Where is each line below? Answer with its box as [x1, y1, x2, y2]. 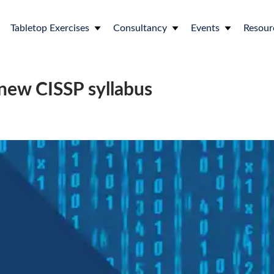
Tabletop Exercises [10, 23, 89, 33]
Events [191, 23, 220, 33]
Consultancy [113, 23, 167, 33]
